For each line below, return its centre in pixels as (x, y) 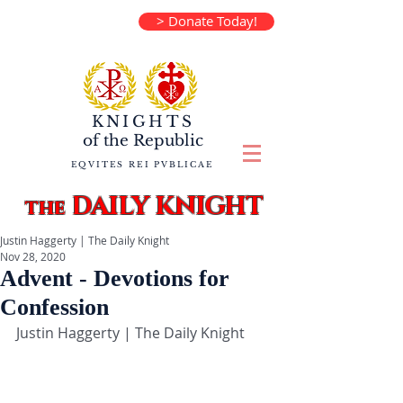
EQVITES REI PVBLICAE (142, 164)
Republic (166, 141)
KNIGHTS (143, 122)
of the (106, 141)
